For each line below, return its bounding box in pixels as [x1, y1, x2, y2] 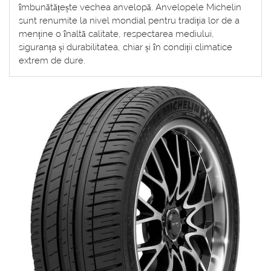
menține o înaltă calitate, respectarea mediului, [19, 28, 214, 40]
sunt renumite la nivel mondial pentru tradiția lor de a [19, 15, 240, 27]
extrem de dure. [19, 55, 85, 67]
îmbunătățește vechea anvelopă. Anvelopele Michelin [19, 2, 241, 13]
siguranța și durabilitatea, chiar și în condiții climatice [19, 42, 232, 53]
